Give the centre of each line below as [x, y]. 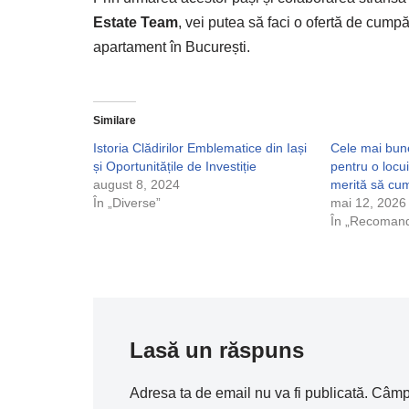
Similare [115, 121]
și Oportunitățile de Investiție [175, 166]
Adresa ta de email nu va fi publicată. [249, 393]
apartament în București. [172, 47]
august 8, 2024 [136, 184]
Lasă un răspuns [217, 350]
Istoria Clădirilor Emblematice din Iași [200, 148]
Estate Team [136, 22]
